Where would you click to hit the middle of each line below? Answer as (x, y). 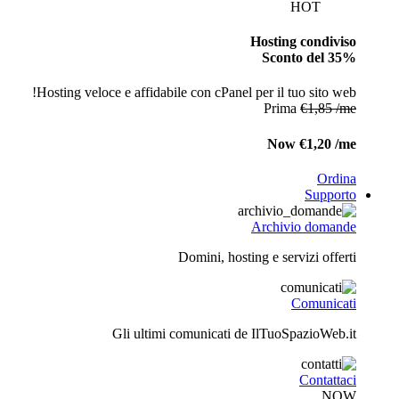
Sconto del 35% (309, 58)
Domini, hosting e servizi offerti (267, 256)
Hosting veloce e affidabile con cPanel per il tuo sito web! (196, 93)
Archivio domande (304, 226)
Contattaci (328, 379)
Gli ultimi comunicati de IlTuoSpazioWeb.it (234, 333)
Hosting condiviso (303, 42)
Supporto (330, 194)
